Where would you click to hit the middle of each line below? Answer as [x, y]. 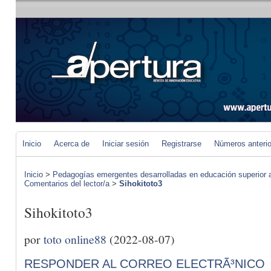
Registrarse [181, 144]
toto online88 [75, 239]
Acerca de [72, 144]
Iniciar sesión [126, 144]
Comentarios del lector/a [67, 184]
